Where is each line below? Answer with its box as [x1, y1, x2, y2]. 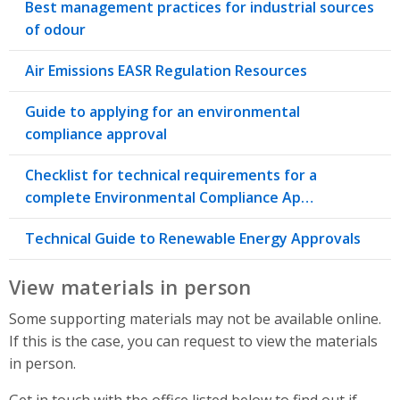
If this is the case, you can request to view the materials [9, 331, 378, 352]
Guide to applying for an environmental [25, 102, 300, 122]
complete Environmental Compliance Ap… [25, 187, 313, 208]
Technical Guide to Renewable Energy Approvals [25, 229, 361, 249]
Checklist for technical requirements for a [25, 165, 317, 186]
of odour [25, 20, 86, 40]
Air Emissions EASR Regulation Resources [25, 61, 307, 81]
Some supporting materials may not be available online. [9, 309, 381, 329]
